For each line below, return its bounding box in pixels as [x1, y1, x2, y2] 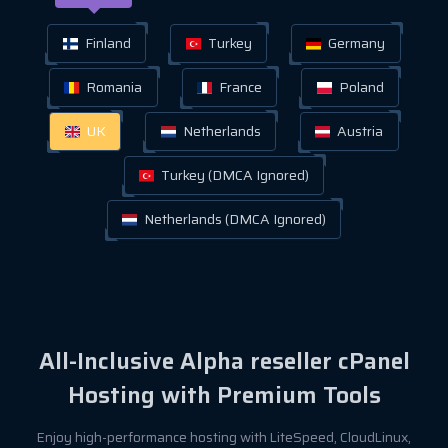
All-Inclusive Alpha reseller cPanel [38, 342, 410, 379]
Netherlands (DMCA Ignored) [141, 207, 326, 230]
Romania [83, 75, 143, 98]
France [216, 75, 262, 98]
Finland [81, 31, 131, 54]
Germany [325, 31, 386, 54]
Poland [335, 75, 384, 98]
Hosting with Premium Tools [67, 376, 381, 413]
